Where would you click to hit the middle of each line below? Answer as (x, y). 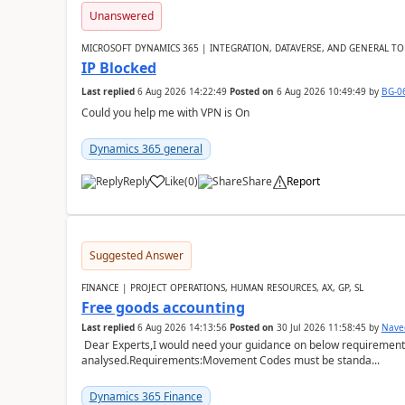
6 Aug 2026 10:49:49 (321, 91)
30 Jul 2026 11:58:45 (321, 327)
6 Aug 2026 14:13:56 (182, 327)
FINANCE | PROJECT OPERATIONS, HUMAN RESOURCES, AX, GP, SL (222, 287)
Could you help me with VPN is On (165, 113)
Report (303, 181)
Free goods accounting (163, 307)
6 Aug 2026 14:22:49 (182, 91)
